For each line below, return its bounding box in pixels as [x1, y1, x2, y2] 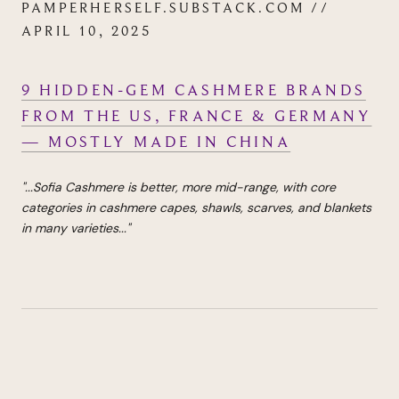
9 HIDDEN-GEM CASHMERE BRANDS [21, 80, 366, 101]
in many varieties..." [21, 220, 130, 237]
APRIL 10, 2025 [21, 21, 151, 40]
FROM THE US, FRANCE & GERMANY [21, 106, 372, 126]
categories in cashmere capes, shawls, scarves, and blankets [21, 199, 371, 216]
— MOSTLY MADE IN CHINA [21, 132, 291, 152]
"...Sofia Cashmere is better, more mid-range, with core [21, 179, 336, 196]
